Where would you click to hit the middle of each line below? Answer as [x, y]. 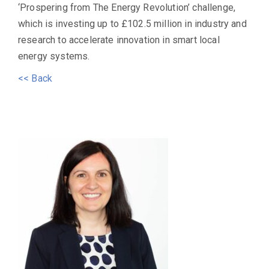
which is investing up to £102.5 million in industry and [132, 23]
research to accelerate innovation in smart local [119, 40]
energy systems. [54, 56]
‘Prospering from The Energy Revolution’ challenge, [127, 7]
